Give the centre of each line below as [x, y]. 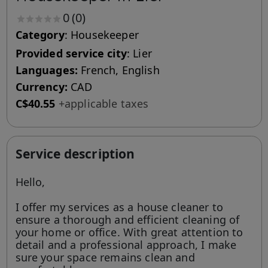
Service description [75, 153]
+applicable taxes [103, 103]
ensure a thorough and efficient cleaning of [127, 219]
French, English [119, 70]
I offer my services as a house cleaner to [119, 207]
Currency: [41, 86]
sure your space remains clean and [105, 257]
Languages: [47, 70]
